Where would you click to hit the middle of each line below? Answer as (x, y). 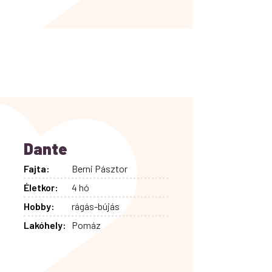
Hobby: (39, 206)
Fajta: (36, 168)
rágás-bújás (96, 206)
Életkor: (41, 187)
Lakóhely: (45, 225)
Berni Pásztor (100, 168)
